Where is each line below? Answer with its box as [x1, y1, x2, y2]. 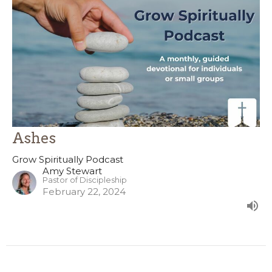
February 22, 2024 [42, 186, 126, 198]
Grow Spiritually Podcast [12, 154, 123, 166]
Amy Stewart [42, 165, 102, 177]
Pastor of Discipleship [42, 175, 127, 185]
